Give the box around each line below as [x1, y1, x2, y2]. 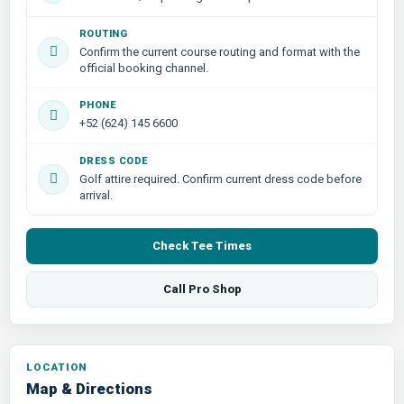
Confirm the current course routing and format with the [79, 44, 360, 59]
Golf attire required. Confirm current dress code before [79, 171, 362, 186]
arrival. [79, 188, 113, 202]
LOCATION [26, 360, 88, 373]
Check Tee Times [152, 238, 252, 252]
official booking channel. [79, 60, 208, 75]
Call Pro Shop [162, 281, 242, 296]
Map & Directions [26, 379, 152, 398]
